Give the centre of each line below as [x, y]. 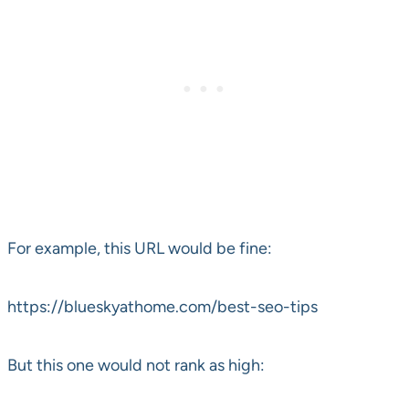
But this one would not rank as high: [136, 366]
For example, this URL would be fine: [140, 249]
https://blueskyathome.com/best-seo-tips [163, 307]
